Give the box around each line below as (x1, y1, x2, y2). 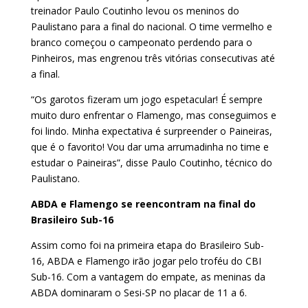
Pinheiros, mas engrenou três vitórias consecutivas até (30, 51, 275, 65)
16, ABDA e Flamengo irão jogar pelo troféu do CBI (30, 254, 261, 267)
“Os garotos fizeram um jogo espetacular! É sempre (30, 92, 263, 106)
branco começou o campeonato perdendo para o (30, 35, 252, 49)
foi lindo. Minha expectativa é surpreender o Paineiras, (30, 124, 272, 137)
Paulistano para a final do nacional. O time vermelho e (30, 19, 272, 33)
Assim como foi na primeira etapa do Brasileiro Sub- (30, 238, 264, 252)
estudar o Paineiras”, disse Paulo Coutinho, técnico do (30, 155, 272, 169)
